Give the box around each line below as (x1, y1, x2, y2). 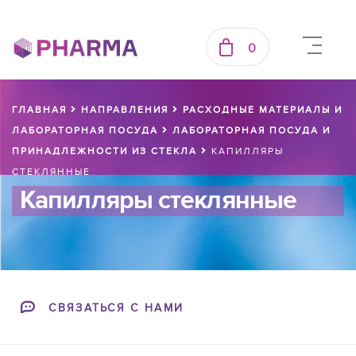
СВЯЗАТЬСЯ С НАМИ (48, 301, 184, 315)
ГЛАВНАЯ (12, 103, 67, 115)
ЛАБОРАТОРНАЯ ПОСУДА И (172, 124, 331, 136)
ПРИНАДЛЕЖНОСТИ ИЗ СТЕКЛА (12, 145, 197, 157)
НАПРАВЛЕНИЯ (81, 103, 168, 115)
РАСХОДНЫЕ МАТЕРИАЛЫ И (183, 103, 342, 115)
